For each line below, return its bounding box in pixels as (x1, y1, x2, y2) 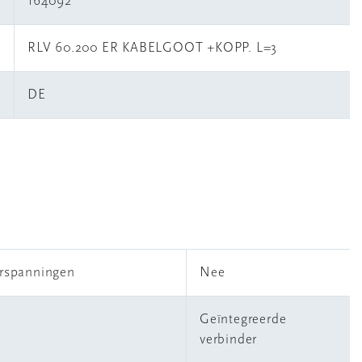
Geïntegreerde (200, 313, 287, 326)
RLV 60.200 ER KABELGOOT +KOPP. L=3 (27, 41, 278, 55)
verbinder (200, 333, 258, 347)
